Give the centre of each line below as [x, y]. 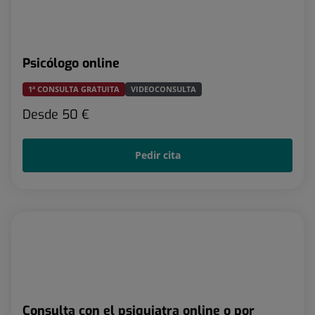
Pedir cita [157, 155]
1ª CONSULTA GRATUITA [74, 89]
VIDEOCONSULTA [163, 89]
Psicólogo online [71, 63]
